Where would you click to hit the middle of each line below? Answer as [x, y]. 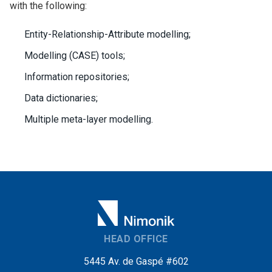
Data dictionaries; [61, 98]
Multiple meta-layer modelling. [89, 119]
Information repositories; [77, 77]
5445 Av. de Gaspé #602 [136, 261]
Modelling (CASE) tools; [75, 56]
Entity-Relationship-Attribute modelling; [107, 34]
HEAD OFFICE [136, 239]
